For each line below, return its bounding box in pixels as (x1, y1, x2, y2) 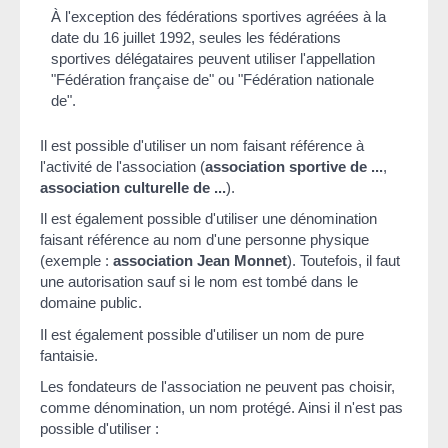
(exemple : (40, 252, 113, 270)
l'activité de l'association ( (40, 157, 205, 175)
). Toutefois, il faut (287, 252, 400, 270)
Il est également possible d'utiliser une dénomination (40, 210, 377, 228)
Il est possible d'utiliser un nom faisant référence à (40, 136, 364, 154)
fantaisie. (40, 346, 98, 364)
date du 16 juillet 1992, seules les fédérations (51, 28, 342, 46)
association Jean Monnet (113, 252, 287, 270)
